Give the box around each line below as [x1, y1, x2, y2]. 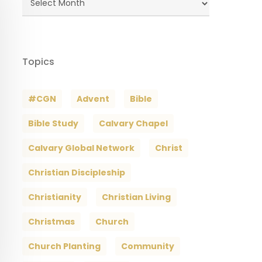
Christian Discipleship [27, 167, 125, 179]
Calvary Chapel [98, 118, 168, 130]
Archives [21, 5, 66, 20]
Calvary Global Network [27, 142, 135, 154]
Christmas [27, 216, 75, 228]
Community [120, 240, 174, 253]
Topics [22, 55, 54, 69]
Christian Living [101, 191, 171, 204]
